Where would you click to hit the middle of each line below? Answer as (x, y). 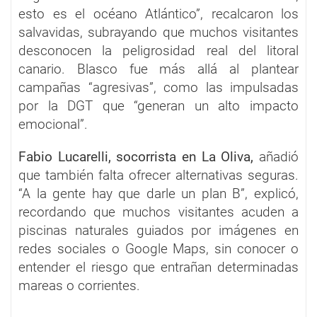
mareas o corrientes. (79, 285)
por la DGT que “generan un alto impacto (158, 105)
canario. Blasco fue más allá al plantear (158, 69)
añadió (276, 156)
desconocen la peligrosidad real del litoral (158, 50)
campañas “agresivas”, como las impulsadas (158, 87)
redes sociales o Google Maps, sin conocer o (158, 248)
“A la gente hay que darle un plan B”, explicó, (158, 193)
